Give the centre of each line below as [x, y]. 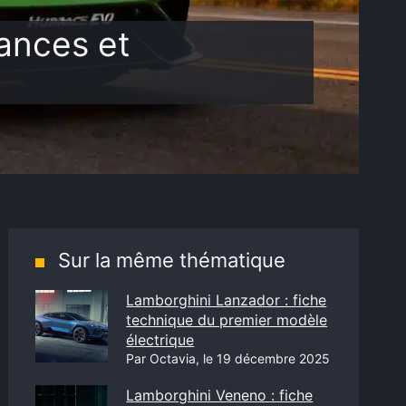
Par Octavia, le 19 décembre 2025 [228, 358]
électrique [160, 340]
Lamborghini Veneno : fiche [220, 395]
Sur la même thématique [172, 260]
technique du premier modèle [227, 320]
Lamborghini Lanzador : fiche [227, 300]
